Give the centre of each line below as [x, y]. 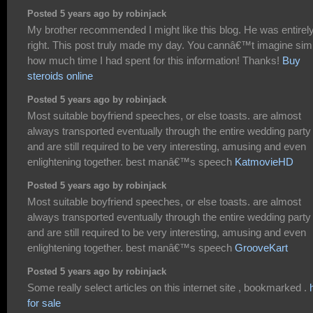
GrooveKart [261, 248]
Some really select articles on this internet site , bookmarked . [168, 288]
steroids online [60, 76]
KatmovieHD [264, 162]
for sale [44, 303]
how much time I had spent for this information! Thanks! [155, 61]
